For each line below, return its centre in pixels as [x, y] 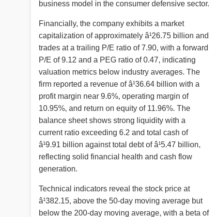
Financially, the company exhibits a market [111, 24]
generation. [58, 169]
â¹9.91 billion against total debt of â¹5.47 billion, [120, 145]
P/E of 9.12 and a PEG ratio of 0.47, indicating [117, 60]
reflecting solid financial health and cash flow [116, 157]
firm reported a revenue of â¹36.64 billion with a [119, 84]
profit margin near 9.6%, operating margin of [114, 96]
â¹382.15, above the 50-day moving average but [121, 201]
